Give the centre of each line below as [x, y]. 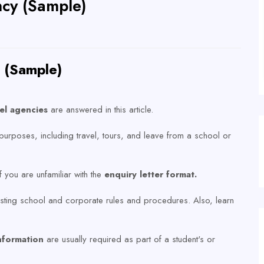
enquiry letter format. [152, 174]
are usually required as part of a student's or [129, 239]
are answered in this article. [100, 110]
